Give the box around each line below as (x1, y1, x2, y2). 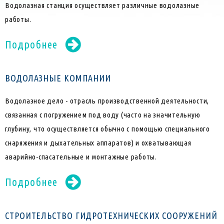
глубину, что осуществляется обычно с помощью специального (5, 124, 210, 133)
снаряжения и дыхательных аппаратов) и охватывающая (5, 138, 191, 147)
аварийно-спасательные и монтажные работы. (5, 152, 157, 161)
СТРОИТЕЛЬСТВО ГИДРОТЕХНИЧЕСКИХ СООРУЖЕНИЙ (5, 210, 217, 221)
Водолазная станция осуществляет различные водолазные (5, 1, 199, 10)
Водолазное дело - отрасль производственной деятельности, (5, 96, 209, 105)
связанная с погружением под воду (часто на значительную (5, 110, 200, 119)
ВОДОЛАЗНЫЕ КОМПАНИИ (5, 73, 111, 83)
